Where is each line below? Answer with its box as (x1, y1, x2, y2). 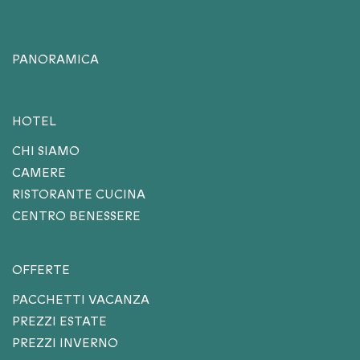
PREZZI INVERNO (12, 334, 118, 352)
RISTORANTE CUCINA (12, 186, 145, 203)
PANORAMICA (12, 51, 99, 68)
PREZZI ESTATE (12, 313, 107, 330)
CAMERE (12, 164, 66, 182)
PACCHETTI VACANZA (12, 291, 149, 309)
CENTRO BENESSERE (12, 207, 141, 225)
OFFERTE (12, 261, 70, 279)
